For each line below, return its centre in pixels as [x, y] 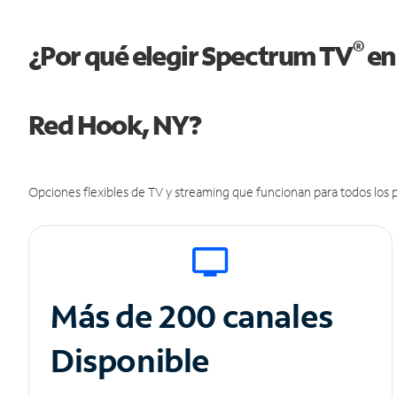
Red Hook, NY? [115, 125]
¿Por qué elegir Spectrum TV [191, 56]
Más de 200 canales [195, 316]
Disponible [130, 361]
